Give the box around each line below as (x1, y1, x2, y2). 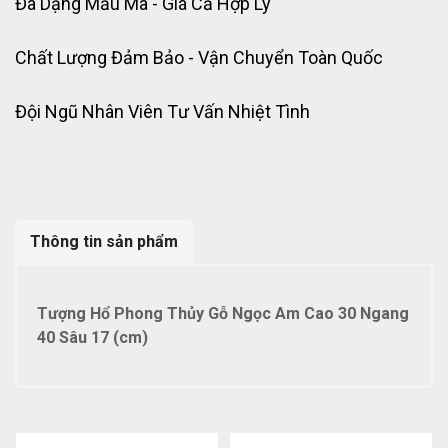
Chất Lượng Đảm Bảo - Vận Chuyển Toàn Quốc (15, 47, 383, 69)
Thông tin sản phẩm (30, 232, 178, 252)
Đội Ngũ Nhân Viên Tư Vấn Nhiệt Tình (15, 101, 310, 123)
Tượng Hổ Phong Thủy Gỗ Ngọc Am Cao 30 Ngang (37, 304, 409, 324)
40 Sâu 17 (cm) (37, 328, 148, 348)
